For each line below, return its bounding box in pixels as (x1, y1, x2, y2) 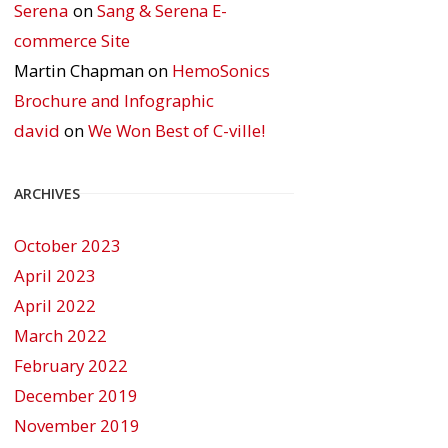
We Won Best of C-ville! (88, 118, 265, 142)
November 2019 (14, 413, 140, 437)
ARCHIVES (14, 183, 80, 203)
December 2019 (14, 383, 138, 407)
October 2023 (14, 233, 121, 257)
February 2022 (14, 353, 128, 377)
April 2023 (14, 263, 96, 287)
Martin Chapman (14, 58, 144, 82)
